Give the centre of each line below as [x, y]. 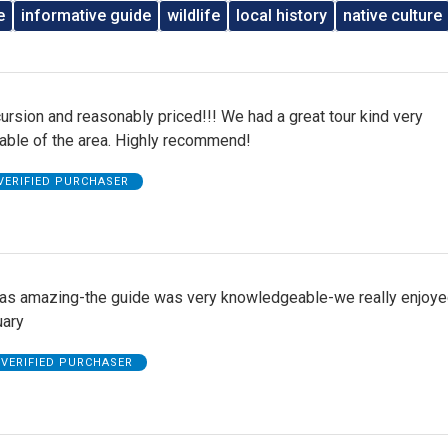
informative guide [86, 15]
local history [282, 15]
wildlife [194, 15]
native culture [393, 15]
